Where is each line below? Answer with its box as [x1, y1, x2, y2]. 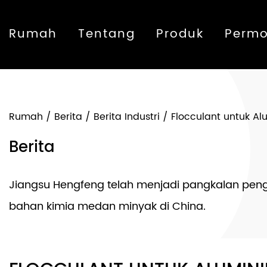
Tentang [78, 24, 135, 44]
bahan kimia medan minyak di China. [9, 198, 206, 215]
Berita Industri [94, 109, 160, 125]
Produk [156, 24, 204, 44]
